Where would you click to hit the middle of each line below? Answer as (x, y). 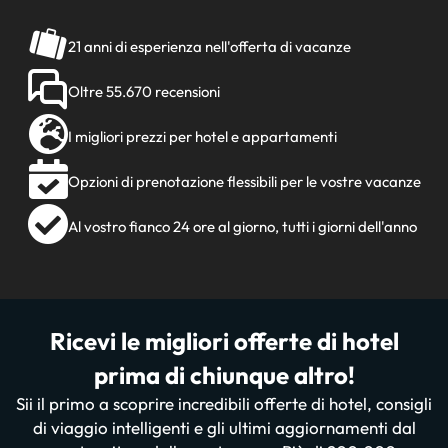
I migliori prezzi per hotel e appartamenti (202, 136)
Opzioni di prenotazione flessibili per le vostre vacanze (244, 181)
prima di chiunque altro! (224, 375)
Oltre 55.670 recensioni (143, 91)
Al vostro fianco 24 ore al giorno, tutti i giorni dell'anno (242, 226)
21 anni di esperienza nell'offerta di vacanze (209, 46)
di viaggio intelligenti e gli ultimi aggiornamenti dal (224, 427)
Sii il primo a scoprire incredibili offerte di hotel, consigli (224, 403)
